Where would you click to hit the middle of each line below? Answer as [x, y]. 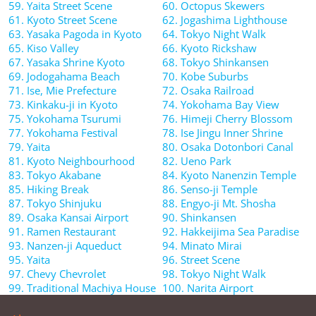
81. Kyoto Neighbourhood [72, 161]
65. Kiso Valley [44, 48]
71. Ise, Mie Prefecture [62, 91]
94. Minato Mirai [202, 246]
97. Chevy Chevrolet [57, 274]
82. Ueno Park [197, 161]
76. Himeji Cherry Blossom [227, 119]
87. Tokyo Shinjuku [55, 203]
